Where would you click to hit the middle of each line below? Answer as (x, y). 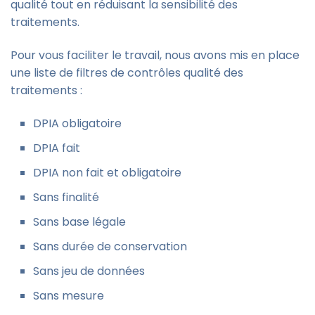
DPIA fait (57, 148)
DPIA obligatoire (77, 123)
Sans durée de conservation (110, 246)
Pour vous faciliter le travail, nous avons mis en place (155, 55)
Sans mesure (69, 295)
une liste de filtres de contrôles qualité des (127, 72)
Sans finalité (66, 197)
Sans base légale (79, 221)
